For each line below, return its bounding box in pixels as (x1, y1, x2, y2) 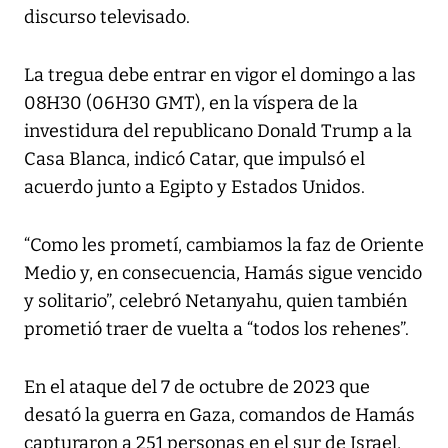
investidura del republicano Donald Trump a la (24, 119, 412, 142)
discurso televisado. (24, 5, 190, 28)
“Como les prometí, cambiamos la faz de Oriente (24, 233, 424, 256)
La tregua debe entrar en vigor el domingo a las (24, 63, 416, 86)
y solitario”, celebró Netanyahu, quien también (24, 289, 407, 312)
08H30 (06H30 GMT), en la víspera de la (24, 91, 358, 114)
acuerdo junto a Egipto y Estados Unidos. (24, 175, 365, 198)
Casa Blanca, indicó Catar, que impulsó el (24, 147, 365, 170)
